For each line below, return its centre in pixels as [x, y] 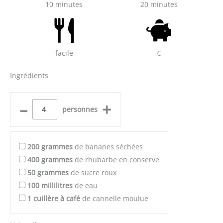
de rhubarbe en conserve [116, 159]
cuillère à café [57, 198]
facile [64, 53]
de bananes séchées [108, 146]
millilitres [57, 185]
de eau [85, 185]
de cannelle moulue [114, 198]
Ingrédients [29, 75]
